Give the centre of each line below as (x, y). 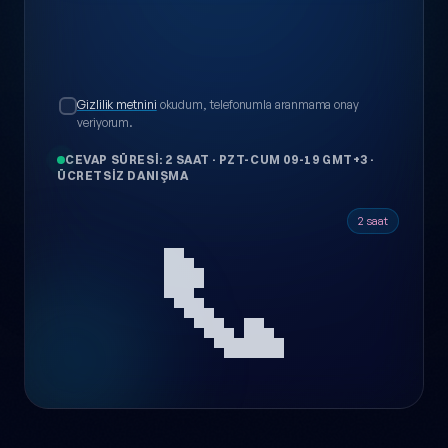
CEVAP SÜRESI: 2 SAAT (137, 159)
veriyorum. (105, 122)
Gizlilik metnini (117, 104)
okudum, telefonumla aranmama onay (258, 104)
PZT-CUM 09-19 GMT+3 (293, 159)
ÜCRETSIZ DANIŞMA (123, 175)
